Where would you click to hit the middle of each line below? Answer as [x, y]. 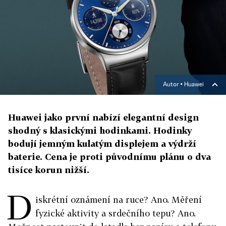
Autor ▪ [174, 85]
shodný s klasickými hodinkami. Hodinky [100, 131]
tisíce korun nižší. [49, 170]
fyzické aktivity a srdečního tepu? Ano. [116, 213]
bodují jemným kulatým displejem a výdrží [102, 144]
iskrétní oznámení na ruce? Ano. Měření [119, 200]
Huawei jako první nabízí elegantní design [103, 118]
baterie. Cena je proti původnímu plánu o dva [109, 157]
